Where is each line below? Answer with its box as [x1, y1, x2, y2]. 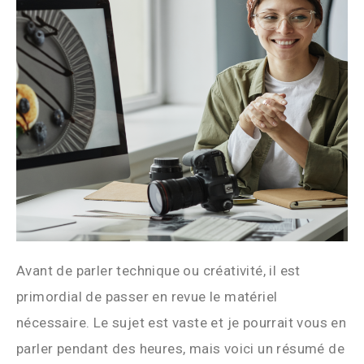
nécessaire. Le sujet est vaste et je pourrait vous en [16, 314, 347, 331]
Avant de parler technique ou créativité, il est [16, 262, 301, 279]
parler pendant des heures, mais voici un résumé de [16, 340, 344, 357]
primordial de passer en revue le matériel [16, 288, 278, 305]
